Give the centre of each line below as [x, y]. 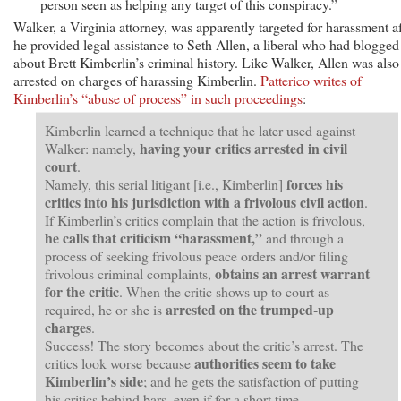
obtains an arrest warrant [292, 273]
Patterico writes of [311, 80]
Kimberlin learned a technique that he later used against [200, 130]
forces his [315, 183]
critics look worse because [119, 363]
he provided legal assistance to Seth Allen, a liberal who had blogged [206, 44]
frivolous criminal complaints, [130, 273]
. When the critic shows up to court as [224, 291]
